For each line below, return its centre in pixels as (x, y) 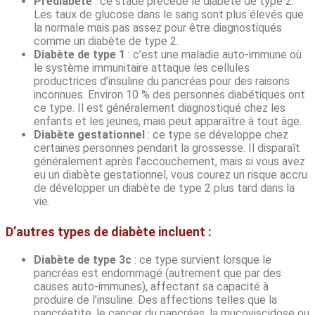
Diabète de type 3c (83, 260)
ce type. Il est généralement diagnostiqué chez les (160, 108)
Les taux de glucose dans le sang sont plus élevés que (169, 15)
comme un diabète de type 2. (106, 41)
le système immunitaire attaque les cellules (142, 68)
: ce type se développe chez (217, 135)
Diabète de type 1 (79, 55)
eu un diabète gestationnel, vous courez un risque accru (171, 175)
